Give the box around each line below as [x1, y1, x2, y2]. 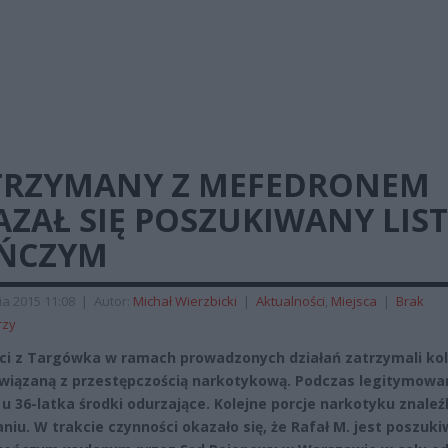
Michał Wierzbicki [133, 292, 237, 310]
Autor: [94, 292, 133, 310]
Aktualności [256, 292, 325, 310]
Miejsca [331, 292, 377, 310]
